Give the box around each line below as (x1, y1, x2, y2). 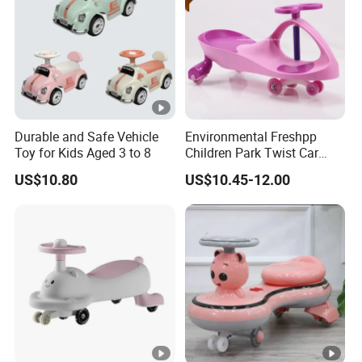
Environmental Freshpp (184, 128, 317, 146)
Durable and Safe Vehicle (15, 128, 159, 146)
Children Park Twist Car (184, 144, 318, 162)
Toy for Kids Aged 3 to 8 (15, 144, 152, 162)
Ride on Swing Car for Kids (184, 160, 337, 179)
